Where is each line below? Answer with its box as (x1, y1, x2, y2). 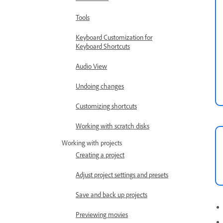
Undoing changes (76, 82, 124, 90)
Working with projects (62, 138, 122, 147)
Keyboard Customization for (76, 33, 152, 41)
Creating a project (76, 150, 124, 159)
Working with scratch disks (76, 121, 149, 130)
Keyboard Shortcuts (76, 42, 130, 50)
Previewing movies (76, 210, 128, 219)
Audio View (76, 62, 107, 70)
